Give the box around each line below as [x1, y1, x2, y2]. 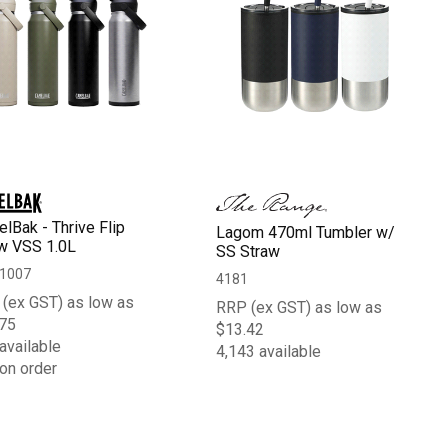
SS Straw [216, 241, 281, 261]
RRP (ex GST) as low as [216, 297, 383, 317]
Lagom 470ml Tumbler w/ [216, 222, 396, 242]
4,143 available [216, 341, 322, 361]
